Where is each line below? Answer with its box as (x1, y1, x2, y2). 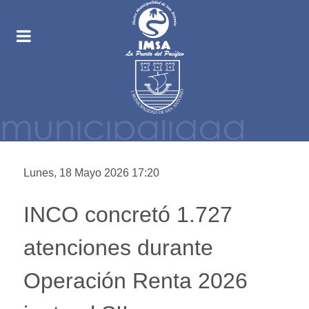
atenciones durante (23, 235, 213, 260)
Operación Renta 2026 (23, 268, 248, 293)
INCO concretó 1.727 (23, 202, 232, 227)
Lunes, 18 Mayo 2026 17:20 (23, 167, 159, 179)
